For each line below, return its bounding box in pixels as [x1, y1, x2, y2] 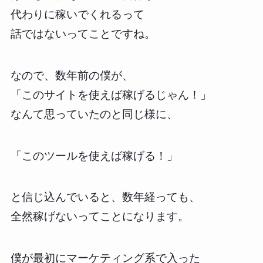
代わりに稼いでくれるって [10, 8, 144, 21]
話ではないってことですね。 [10, 28, 156, 41]
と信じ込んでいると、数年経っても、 [10, 191, 200, 204]
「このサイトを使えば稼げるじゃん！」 [10, 89, 211, 101]
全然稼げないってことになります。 [10, 210, 189, 223]
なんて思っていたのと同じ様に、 [10, 108, 178, 120]
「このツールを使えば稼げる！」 [10, 149, 178, 162]
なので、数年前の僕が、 [10, 69, 133, 82]
